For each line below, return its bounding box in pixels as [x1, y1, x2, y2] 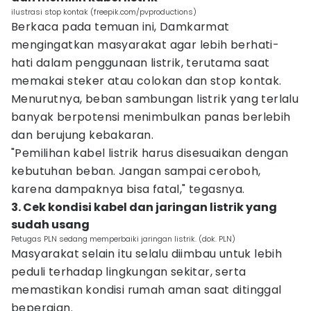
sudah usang [11, 217, 90, 233]
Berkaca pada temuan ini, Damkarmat [11, 19, 230, 35]
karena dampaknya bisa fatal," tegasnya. [11, 181, 245, 197]
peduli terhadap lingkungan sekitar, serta [11, 264, 246, 280]
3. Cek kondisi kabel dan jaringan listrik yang [11, 199, 277, 215]
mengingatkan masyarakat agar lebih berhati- [11, 37, 280, 53]
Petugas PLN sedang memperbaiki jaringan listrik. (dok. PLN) [11, 233, 235, 244]
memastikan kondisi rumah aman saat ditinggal [11, 282, 282, 298]
